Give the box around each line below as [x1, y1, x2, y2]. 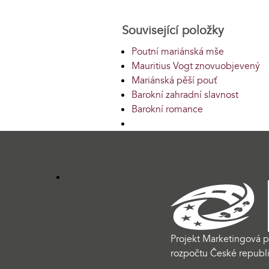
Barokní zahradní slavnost [131, 88, 238, 101]
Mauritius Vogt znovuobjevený [131, 59, 260, 73]
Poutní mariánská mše [131, 44, 224, 58]
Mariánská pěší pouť [131, 73, 217, 87]
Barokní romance [131, 102, 203, 116]
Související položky [122, 22, 224, 38]
